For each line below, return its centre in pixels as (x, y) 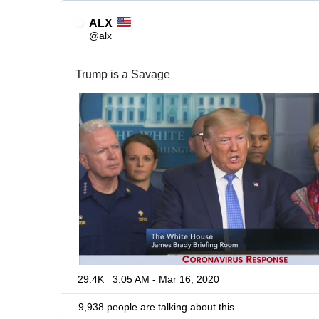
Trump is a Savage (123, 74)
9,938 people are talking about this (156, 307)
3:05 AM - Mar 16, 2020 (166, 279)
